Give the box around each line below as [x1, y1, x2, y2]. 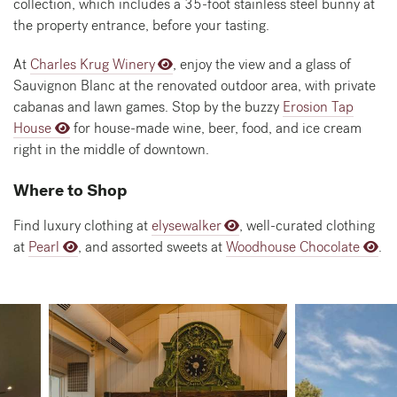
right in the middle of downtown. [13, 140, 209, 160]
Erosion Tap [283, 97, 354, 117]
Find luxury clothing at [13, 216, 152, 236]
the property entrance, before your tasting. [13, 16, 269, 35]
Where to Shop [13, 179, 127, 202]
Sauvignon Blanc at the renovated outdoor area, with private [13, 76, 376, 96]
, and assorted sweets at [78, 237, 226, 257]
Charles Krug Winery [30, 55, 154, 74]
